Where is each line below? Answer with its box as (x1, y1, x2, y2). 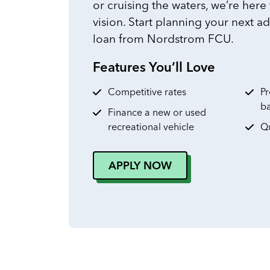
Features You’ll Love (93, 58, 219, 75)
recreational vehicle (108, 120, 196, 133)
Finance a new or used (108, 105, 206, 118)
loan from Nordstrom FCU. (93, 31, 237, 46)
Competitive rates (108, 85, 189, 98)
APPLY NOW (108, 158, 172, 172)
